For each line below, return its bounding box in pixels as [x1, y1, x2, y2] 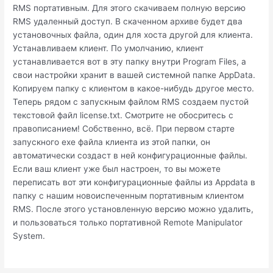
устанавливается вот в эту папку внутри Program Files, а [13, 56, 247, 66]
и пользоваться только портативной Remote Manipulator [13, 217, 243, 227]
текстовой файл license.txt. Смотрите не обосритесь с [13, 110, 234, 120]
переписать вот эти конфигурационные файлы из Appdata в [13, 177, 256, 187]
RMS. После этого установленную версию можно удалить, [13, 204, 254, 214]
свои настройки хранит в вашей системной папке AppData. [13, 69, 256, 80]
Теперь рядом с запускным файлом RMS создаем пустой [13, 96, 249, 107]
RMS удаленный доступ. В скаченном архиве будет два [13, 16, 243, 26]
